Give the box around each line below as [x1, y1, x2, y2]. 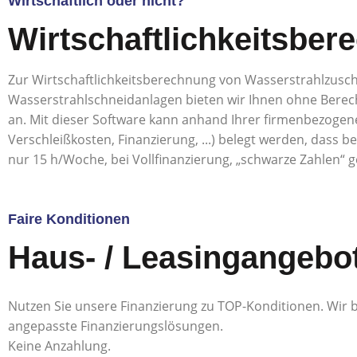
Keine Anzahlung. [8, 337, 111, 355]
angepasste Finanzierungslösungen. [8, 317, 223, 335]
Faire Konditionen [8, 211, 130, 227]
